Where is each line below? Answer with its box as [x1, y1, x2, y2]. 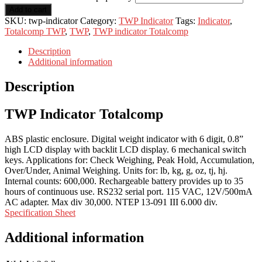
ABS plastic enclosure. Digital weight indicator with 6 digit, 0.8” [5, 133, 243, 144]
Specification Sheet [5, 207, 75, 218]
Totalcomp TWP [5, 26, 65, 37]
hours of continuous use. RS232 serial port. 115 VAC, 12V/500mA [5, 186, 252, 196]
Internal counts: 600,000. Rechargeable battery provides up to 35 [5, 175, 243, 186]
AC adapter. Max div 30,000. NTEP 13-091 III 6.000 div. [5, 196, 218, 207]
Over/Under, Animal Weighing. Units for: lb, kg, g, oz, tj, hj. [5, 165, 227, 175]
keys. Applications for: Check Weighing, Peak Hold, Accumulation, [5, 154, 254, 165]
